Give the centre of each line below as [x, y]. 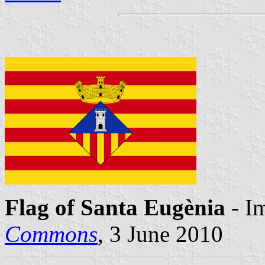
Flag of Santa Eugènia [115, 207]
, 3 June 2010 [160, 234]
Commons [51, 234]
